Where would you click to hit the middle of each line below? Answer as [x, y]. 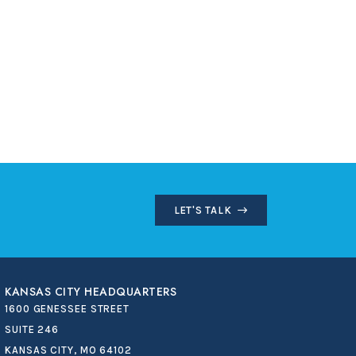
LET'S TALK [203, 210]
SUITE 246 [32, 329]
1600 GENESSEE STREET [67, 309]
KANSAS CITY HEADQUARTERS [91, 292]
